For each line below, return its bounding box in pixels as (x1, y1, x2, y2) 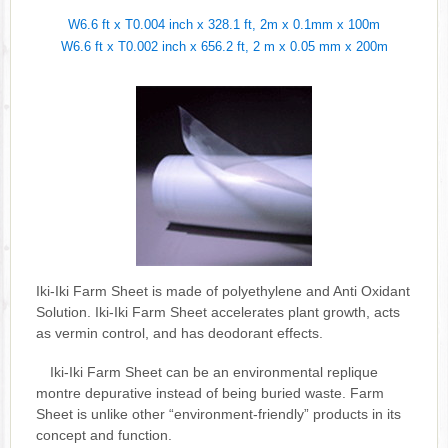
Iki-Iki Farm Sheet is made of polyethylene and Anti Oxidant (36, 282, 410, 299)
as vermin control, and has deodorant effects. (36, 324, 323, 341)
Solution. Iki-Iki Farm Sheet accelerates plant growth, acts (36, 303, 400, 320)
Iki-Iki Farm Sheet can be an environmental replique (36, 364, 378, 381)
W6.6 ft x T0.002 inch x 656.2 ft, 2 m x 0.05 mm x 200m (60, 39, 388, 54)
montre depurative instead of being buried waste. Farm (36, 385, 384, 402)
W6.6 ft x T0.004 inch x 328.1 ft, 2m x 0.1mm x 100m (68, 17, 380, 32)
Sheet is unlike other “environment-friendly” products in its (36, 406, 401, 423)
